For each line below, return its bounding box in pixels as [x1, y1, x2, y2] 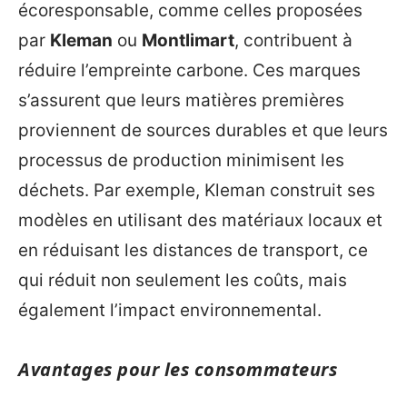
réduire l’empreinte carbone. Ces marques [18, 59, 361, 81]
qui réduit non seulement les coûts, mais [18, 269, 347, 291]
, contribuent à [234, 29, 352, 51]
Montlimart [142, 29, 234, 51]
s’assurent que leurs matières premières [18, 89, 344, 111]
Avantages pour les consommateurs [18, 356, 337, 382]
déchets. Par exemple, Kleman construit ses [18, 179, 375, 201]
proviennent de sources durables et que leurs [18, 119, 388, 141]
